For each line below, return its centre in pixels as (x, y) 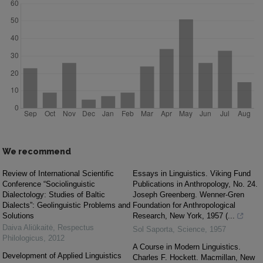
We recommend (37, 152)
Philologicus (23, 238)
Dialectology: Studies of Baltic (54, 195)
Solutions (18, 216)
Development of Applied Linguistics (62, 256)
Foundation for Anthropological (184, 205)
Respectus (76, 228)
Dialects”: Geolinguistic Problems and (66, 205)
